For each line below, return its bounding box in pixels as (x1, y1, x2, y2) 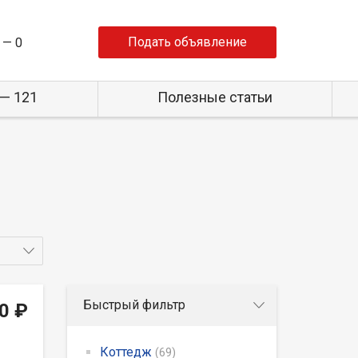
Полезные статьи (157, 89, 272, 105)
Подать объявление (128, 34, 247, 50)
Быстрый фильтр (82, 296, 185, 312)
